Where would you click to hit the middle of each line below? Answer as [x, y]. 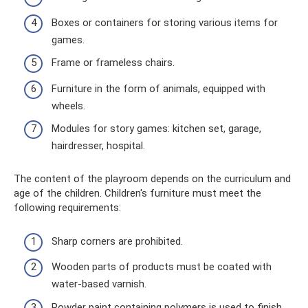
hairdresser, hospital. [98, 146]
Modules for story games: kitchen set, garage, [156, 129]
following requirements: [67, 208]
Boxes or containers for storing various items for [165, 22]
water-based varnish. [99, 284]
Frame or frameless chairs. [113, 63]
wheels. [68, 106]
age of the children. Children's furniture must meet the [137, 193]
